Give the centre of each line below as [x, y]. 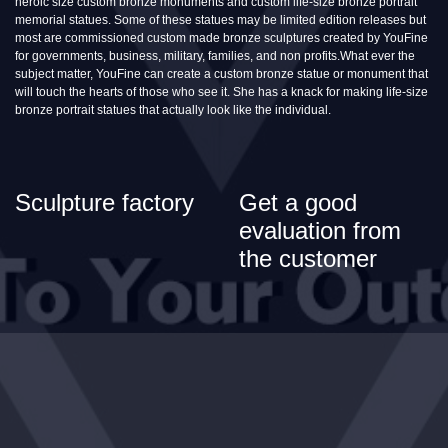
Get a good [298, 202]
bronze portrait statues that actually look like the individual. [173, 109]
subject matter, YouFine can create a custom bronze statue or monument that [221, 73]
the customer [308, 258]
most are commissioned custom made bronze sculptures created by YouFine [221, 37]
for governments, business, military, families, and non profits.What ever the [215, 55]
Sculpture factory [104, 202]
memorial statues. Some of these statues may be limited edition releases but [220, 19]
